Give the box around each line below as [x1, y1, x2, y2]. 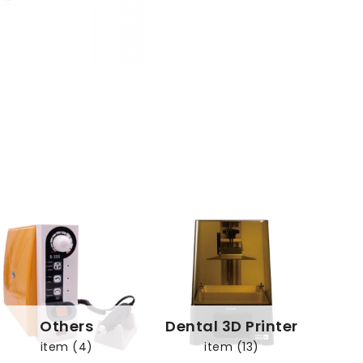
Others [40, 316, 93, 337]
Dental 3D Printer [165, 316, 298, 337]
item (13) [204, 339, 259, 356]
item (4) [40, 339, 93, 356]
